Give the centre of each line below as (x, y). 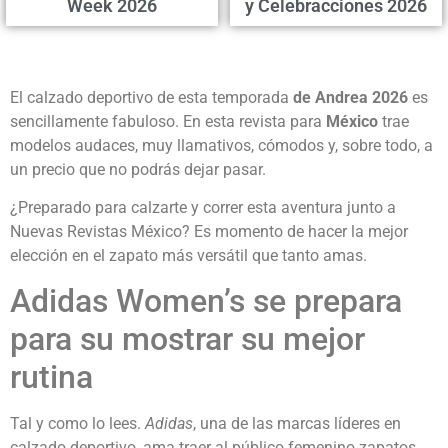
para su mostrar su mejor (187, 339)
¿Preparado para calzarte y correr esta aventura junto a (203, 208)
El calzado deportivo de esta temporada (149, 97)
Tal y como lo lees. (77, 424)
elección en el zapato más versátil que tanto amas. (188, 256)
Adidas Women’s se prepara (206, 301)
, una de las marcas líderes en (297, 424)
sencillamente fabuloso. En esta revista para (168, 121)
